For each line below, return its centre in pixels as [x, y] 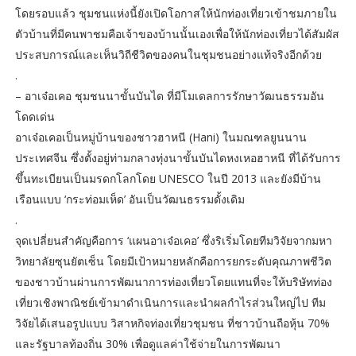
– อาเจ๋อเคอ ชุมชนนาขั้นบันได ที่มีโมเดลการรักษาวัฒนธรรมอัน [169, 96]
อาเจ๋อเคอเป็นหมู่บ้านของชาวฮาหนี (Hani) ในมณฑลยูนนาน [161, 137]
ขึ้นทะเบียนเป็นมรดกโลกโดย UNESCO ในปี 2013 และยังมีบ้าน [168, 179]
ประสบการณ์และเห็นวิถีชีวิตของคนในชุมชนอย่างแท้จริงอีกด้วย [168, 55]
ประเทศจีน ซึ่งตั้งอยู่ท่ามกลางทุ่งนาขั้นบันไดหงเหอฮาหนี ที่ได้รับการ [178, 158]
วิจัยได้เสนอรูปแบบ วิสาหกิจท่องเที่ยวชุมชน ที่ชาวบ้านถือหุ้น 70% [172, 323]
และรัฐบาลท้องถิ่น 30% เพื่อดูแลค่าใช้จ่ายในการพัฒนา [147, 344]
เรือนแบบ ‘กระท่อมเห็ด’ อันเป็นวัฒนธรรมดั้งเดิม [131, 199]
